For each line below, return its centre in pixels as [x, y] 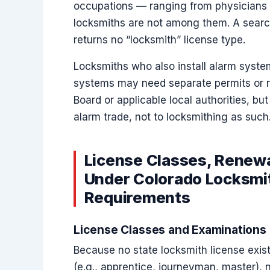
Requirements [137, 197]
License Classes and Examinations [170, 229]
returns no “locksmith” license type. [159, 39]
